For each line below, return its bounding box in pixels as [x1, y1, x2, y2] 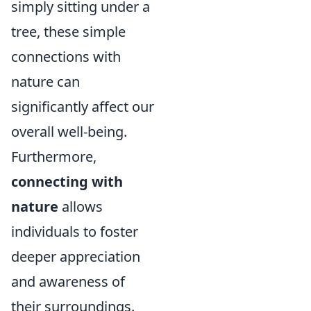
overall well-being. [11, 121, 127, 141]
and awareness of [11, 271, 125, 291]
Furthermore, [11, 146, 96, 166]
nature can [11, 72, 80, 91]
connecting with [11, 171, 123, 191]
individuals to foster [11, 221, 138, 241]
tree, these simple [11, 22, 126, 41]
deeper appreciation [11, 246, 140, 266]
